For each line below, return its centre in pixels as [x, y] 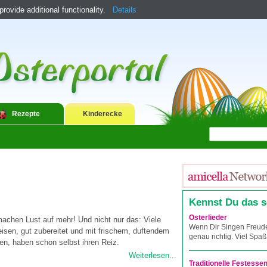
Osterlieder [208, 218]
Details [125, 10]
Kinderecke [103, 114]
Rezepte [26, 114]
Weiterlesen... [153, 255]
